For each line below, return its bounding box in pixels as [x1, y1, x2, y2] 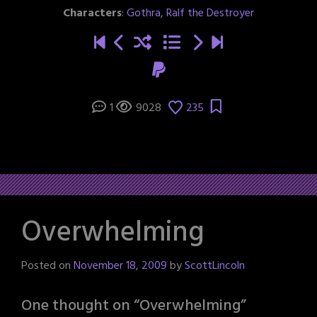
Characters [63, 4, 122, 23]
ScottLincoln [185, 256, 245, 275]
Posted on [21, 256, 74, 275]
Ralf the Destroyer [166, 4, 254, 23]
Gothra [127, 4, 161, 23]
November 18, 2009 [74, 256, 167, 275]
